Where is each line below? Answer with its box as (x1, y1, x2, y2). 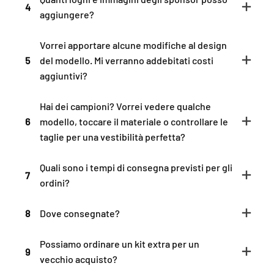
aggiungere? (40, 9, 94, 21)
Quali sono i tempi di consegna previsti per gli (40, 161, 232, 174)
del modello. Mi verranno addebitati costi (40, 54, 213, 67)
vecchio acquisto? (40, 253, 117, 265)
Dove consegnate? (40, 207, 120, 220)
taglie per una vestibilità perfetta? (40, 131, 185, 143)
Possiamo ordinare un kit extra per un (40, 238, 199, 250)
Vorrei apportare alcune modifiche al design (40, 39, 227, 51)
